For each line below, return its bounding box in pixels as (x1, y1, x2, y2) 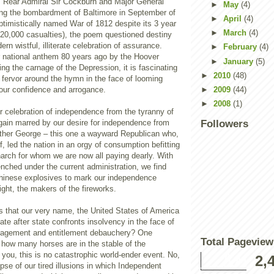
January (223, 56, 256, 66)
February (223, 42, 259, 52)
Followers (201, 118, 248, 130)
